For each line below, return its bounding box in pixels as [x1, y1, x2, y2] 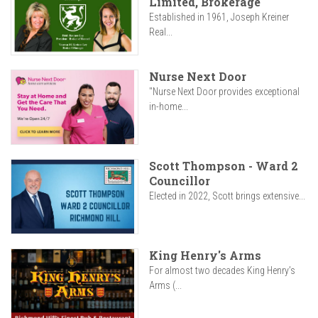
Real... [149, 26, 172, 38]
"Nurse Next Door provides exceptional [149, 86, 300, 98]
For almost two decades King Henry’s [149, 265, 295, 277]
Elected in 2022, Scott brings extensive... [149, 190, 305, 202]
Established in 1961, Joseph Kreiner [149, 11, 289, 23]
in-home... [149, 101, 188, 113]
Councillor [149, 173, 210, 189]
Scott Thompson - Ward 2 [149, 158, 298, 174]
